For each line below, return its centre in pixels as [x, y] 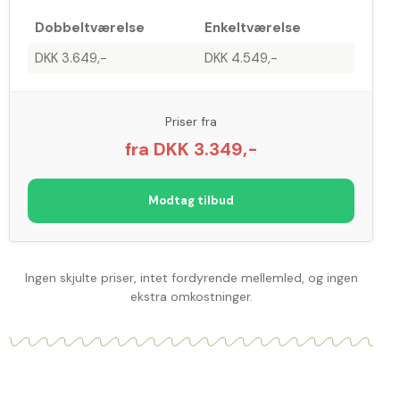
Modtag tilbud [191, 201]
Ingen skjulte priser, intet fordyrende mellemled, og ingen [191, 278]
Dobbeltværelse [89, 28]
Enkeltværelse [252, 28]
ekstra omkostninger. [191, 297]
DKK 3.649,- [71, 58]
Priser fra [191, 122]
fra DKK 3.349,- [191, 150]
